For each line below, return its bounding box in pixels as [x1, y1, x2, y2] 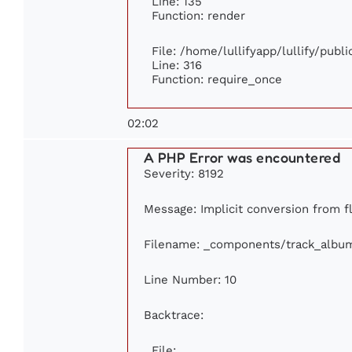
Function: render [152, 8, 245, 22]
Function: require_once [152, 71, 282, 86]
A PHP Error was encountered [144, 148, 341, 166]
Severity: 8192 [144, 166, 224, 180]
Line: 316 [152, 57, 202, 71]
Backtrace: [144, 307, 203, 321]
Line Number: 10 [144, 272, 236, 286]
